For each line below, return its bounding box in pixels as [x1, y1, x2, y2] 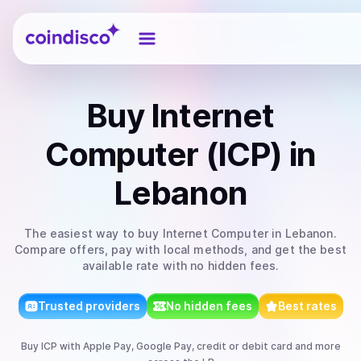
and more [292, 340, 341, 352]
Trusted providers [37, 299, 140, 313]
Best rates [277, 299, 337, 313]
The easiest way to [24, 226, 139, 240]
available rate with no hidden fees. [81, 259, 280, 272]
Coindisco [25, 19, 84, 35]
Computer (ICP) [44, 135, 283, 174]
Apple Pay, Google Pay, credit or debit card [82, 340, 293, 352]
